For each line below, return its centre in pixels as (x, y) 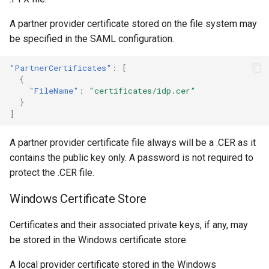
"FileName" (54, 90)
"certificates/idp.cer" (142, 90)
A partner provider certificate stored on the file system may (133, 24)
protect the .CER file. (52, 173)
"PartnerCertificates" (61, 68)
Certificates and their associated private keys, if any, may (129, 225)
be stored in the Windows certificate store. (99, 240)
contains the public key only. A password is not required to (131, 158)
